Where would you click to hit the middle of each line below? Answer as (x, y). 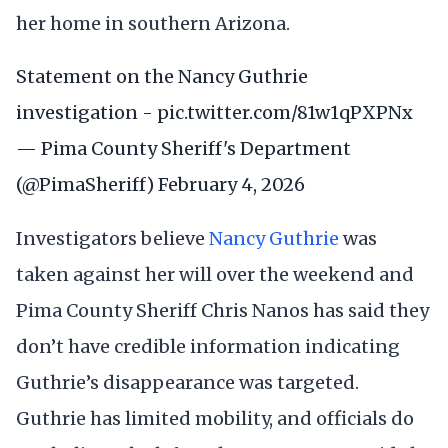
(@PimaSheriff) (87, 185)
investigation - (86, 113)
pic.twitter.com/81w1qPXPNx (285, 113)
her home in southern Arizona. (153, 23)
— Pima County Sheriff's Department (183, 149)
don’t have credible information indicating (208, 346)
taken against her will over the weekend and (215, 274)
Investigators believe (112, 238)
